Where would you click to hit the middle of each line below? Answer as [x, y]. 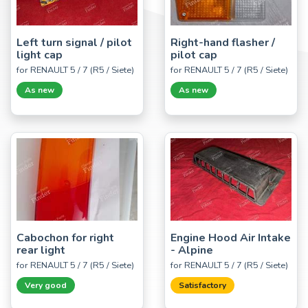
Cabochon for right [65, 238]
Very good [46, 286]
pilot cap [194, 55]
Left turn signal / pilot [74, 43]
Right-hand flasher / [223, 43]
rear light [41, 251]
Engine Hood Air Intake [231, 238]
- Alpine [192, 251]
